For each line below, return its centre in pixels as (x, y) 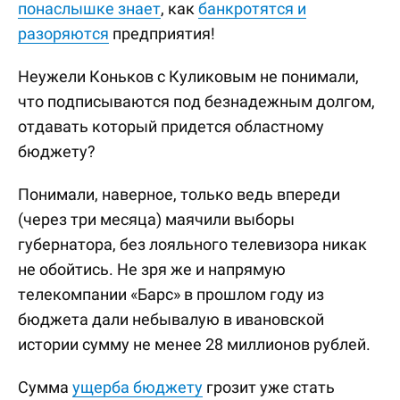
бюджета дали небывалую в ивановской (171, 319)
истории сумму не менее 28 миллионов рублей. (194, 344)
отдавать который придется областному (171, 126)
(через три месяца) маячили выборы (156, 219)
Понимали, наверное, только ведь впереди (179, 194)
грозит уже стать (269, 387)
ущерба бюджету (137, 387)
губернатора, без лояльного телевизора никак (192, 244)
